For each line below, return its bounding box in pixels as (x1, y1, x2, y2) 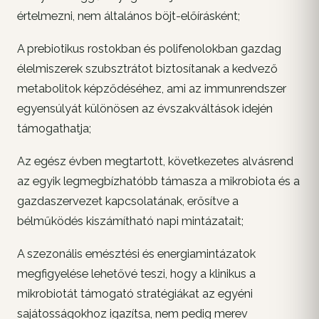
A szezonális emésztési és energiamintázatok (17, 246, 256, 261)
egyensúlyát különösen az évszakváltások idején (17, 101, 273, 115)
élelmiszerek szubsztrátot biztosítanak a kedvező (17, 61, 278, 75)
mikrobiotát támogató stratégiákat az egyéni (17, 286, 253, 300)
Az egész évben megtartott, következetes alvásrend (17, 154, 293, 168)
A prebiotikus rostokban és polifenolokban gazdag (17, 41, 281, 56)
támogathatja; (17, 121, 91, 135)
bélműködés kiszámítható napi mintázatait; (17, 214, 244, 228)
